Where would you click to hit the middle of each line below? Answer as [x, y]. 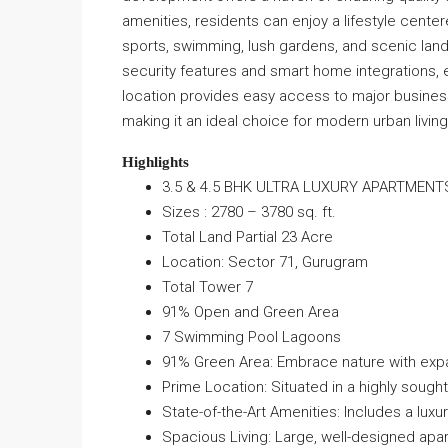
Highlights [155, 161]
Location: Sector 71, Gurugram [265, 261]
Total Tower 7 [207, 286]
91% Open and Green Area [250, 311]
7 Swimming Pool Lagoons [251, 336]
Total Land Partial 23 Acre [247, 236]
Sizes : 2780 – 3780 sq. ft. [249, 211]
